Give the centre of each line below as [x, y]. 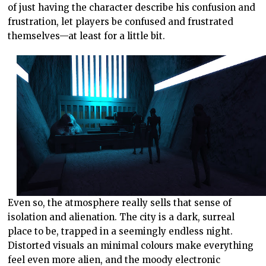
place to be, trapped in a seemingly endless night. [121, 232]
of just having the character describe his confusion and [132, 8]
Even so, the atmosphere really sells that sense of [120, 203]
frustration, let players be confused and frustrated [121, 22]
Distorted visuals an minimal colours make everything [131, 246]
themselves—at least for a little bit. [87, 36]
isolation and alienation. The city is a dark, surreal [121, 217]
